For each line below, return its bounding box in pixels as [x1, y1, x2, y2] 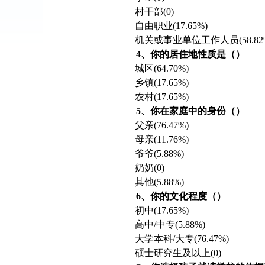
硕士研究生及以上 [135, 248, 211, 258]
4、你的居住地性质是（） [135, 49, 245, 59]
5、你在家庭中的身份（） [135, 106, 245, 116]
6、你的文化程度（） [135, 191, 226, 201]
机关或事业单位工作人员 [135, 35, 240, 45]
